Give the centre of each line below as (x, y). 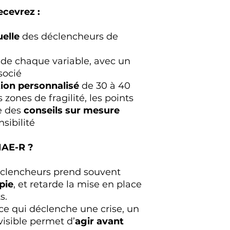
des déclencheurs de (69, 36)
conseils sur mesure (72, 110)
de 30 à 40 (105, 85)
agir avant (99, 221)
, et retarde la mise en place (78, 184)
